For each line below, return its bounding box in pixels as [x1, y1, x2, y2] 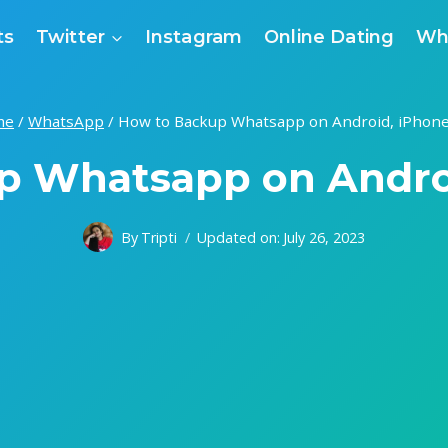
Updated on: [197, 227, 280, 247]
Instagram [144, 25, 243, 48]
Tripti [141, 227, 177, 247]
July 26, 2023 [283, 227, 366, 247]
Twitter [35, 25, 106, 48]
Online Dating [263, 25, 395, 48]
